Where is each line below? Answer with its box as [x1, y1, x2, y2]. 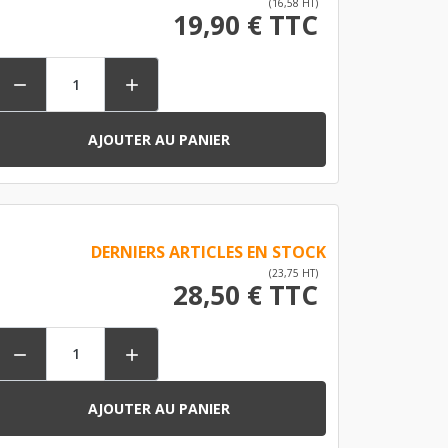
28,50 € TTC [172, 276, 318, 313]
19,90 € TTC [172, 6, 318, 43]
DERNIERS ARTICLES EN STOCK [90, 240, 326, 263]
